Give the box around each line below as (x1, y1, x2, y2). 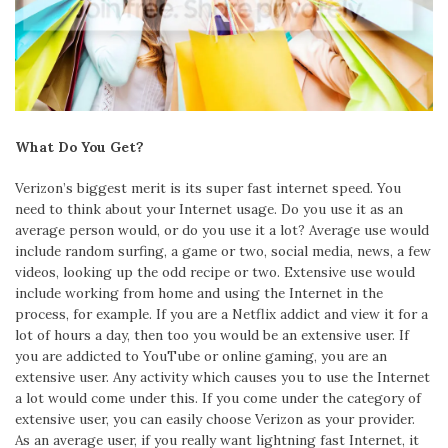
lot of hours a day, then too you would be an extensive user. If (15, 326, 409, 345)
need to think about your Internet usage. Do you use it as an (15, 200, 403, 219)
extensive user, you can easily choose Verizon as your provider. (15, 410, 415, 429)
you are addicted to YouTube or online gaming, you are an (15, 347, 387, 366)
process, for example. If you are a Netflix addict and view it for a (15, 305, 428, 324)
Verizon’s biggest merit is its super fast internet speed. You (15, 179, 401, 198)
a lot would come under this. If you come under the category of (15, 389, 421, 408)
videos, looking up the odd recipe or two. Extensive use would (15, 263, 415, 282)
